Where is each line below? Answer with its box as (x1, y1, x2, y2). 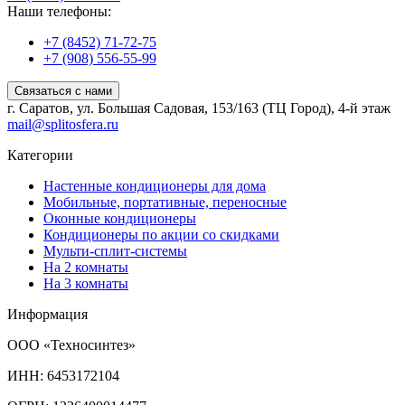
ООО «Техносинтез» (7, 337, 136, 353)
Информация (7, 306, 88, 323)
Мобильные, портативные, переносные (43, 194, 287, 211)
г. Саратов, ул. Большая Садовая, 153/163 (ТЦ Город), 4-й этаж (7, 100, 391, 117)
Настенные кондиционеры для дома (43, 178, 266, 194)
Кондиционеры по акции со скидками (43, 227, 279, 243)
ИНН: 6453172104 (7, 368, 119, 384)
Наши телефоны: (7, 4, 111, 20)
